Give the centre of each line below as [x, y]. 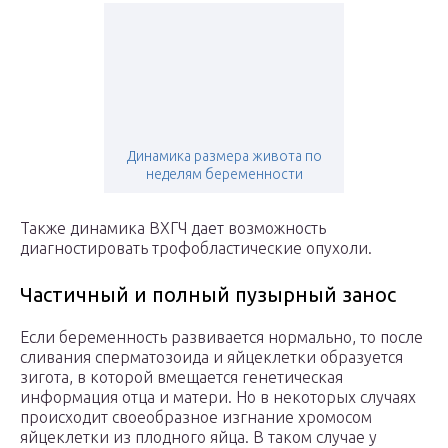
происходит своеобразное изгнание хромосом [196, 417]
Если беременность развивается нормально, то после [221, 337]
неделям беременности [224, 174]
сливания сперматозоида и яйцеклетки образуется [211, 357]
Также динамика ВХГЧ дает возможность [173, 228]
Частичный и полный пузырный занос [208, 295]
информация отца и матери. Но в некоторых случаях [218, 397]
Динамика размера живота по [224, 156]
